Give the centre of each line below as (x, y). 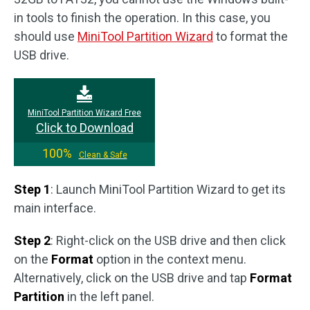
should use (46, 37)
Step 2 (32, 241)
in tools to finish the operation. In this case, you (142, 18)
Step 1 (32, 190)
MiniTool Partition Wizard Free (84, 113)
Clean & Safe (103, 155)
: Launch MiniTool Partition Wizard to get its (168, 190)
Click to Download (84, 128)
